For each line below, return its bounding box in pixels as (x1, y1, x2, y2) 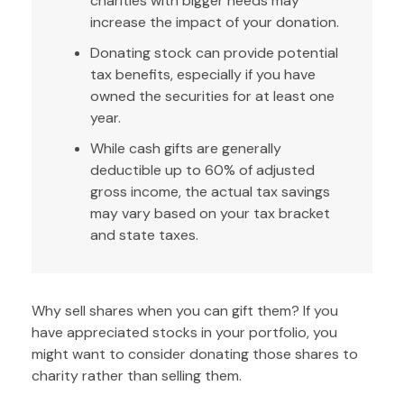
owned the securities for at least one (90, 86, 335, 106)
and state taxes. (90, 225, 198, 244)
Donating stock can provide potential (90, 42, 338, 62)
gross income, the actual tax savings (90, 181, 330, 201)
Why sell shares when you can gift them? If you (32, 300, 338, 320)
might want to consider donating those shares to (32, 344, 358, 363)
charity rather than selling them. (32, 365, 242, 385)
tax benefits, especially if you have (90, 64, 316, 84)
